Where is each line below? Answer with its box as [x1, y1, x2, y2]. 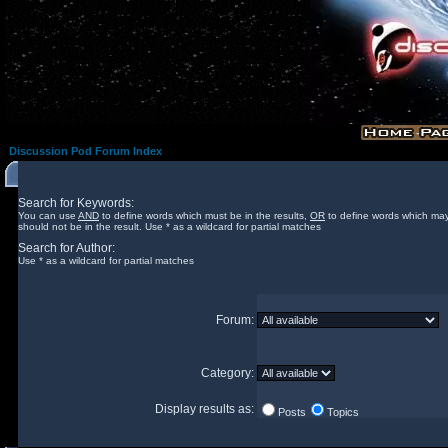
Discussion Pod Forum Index [9, 145, 162, 157]
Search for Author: [18, 241, 115, 255]
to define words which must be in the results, [99, 210, 310, 221]
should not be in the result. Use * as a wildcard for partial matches [18, 221, 321, 232]
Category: [201, 366, 257, 380]
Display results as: [155, 402, 257, 416]
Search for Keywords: [18, 196, 134, 210]
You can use [18, 210, 78, 221]
